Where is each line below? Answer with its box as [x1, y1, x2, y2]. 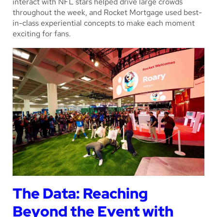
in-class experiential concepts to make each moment [13, 17, 195, 28]
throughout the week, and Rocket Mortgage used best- [13, 7, 202, 17]
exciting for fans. [13, 28, 73, 39]
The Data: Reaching [13, 183, 148, 203]
